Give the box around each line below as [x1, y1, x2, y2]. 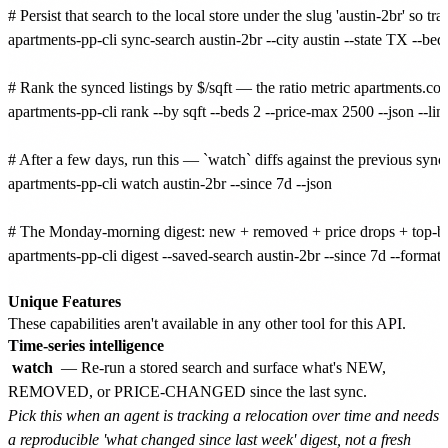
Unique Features [8, 292, 121, 310]
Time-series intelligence [8, 336, 164, 354]
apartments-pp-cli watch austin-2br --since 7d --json [8, 174, 332, 192]
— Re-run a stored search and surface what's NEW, [57, 358, 386, 376]
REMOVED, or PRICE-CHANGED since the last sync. [8, 382, 367, 400]
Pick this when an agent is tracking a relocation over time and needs [8, 406, 439, 424]
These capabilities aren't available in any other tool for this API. [8, 314, 406, 332]
